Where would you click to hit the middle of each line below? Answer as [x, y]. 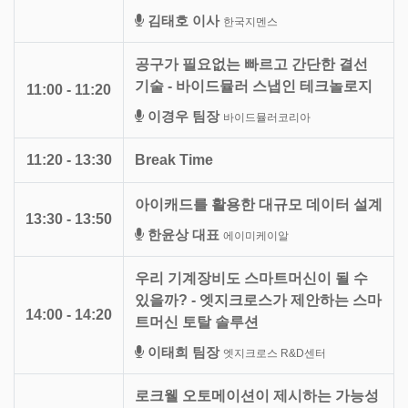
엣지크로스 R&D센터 [275, 353]
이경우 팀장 [184, 116]
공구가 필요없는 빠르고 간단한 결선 [251, 64]
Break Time [174, 159]
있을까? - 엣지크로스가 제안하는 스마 [258, 300]
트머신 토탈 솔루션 [197, 321]
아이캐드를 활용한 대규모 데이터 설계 [259, 204]
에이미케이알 [256, 235]
